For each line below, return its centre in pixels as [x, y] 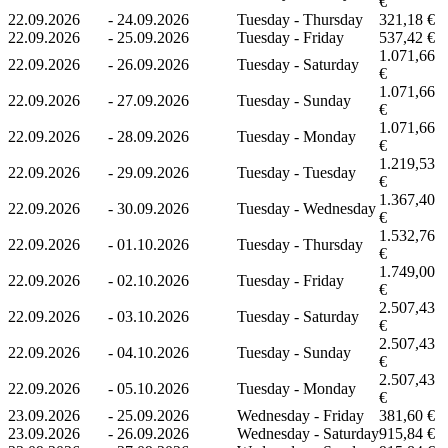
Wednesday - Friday [300, 415]
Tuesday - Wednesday [306, 208]
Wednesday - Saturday [308, 433]
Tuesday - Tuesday [296, 172]
